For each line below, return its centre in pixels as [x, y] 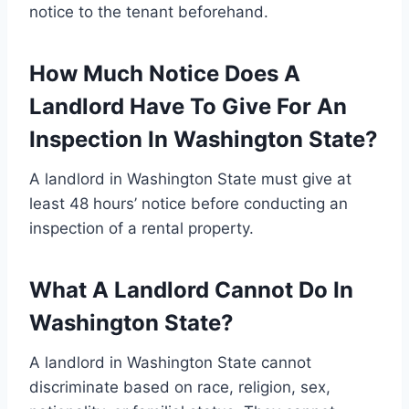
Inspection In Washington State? [204, 139]
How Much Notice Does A [165, 73]
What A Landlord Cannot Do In [191, 289]
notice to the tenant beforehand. [149, 11]
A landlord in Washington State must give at [190, 178]
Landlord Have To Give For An [188, 106]
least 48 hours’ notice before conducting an [189, 203]
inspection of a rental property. [142, 228]
